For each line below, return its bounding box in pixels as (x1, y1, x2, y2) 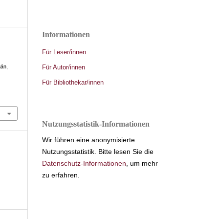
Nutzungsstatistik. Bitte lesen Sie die (42, 147, 153, 155)
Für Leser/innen (42, 48, 86, 56)
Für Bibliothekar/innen (42, 78, 104, 86)
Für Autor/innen (42, 63, 85, 71)
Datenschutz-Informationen (42, 159, 126, 167)
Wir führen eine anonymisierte (42, 135, 135, 144)
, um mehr (126, 159, 158, 167)
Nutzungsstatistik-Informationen (42, 119, 150, 128)
